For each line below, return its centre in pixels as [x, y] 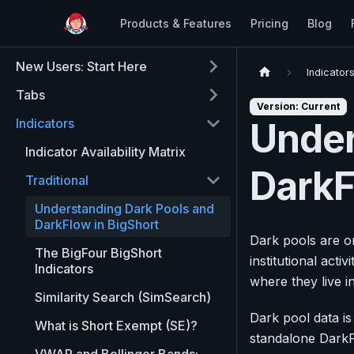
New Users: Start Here [81, 66]
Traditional [57, 180]
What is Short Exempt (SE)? [116, 326]
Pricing [269, 23]
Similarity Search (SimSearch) [123, 297]
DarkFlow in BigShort [97, 224]
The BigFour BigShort [98, 253]
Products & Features [176, 23]
